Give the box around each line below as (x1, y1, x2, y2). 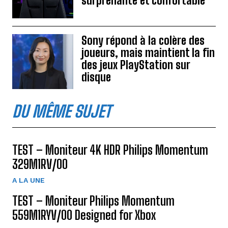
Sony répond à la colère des (81, 33, 205, 47)
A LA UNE (12, 176, 45, 184)
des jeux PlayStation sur (81, 58, 190, 72)
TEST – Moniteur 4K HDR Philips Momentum (12, 142, 208, 157)
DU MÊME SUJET (12, 101, 111, 121)
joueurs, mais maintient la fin (81, 45, 215, 60)
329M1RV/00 (12, 156, 68, 172)
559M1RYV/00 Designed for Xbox (12, 207, 156, 222)
